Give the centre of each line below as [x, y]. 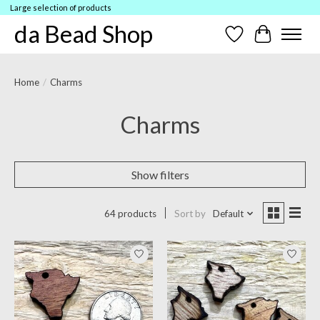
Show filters [160, 174]
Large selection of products [60, 8]
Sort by [190, 214]
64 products [130, 213]
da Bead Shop [84, 34]
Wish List [256, 41]
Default [228, 214]
